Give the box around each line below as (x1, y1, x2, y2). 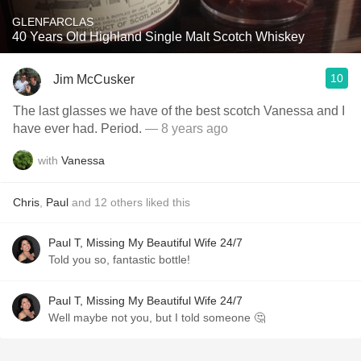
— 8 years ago (142, 122, 228, 135)
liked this (143, 196, 190, 209)
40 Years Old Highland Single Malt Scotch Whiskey (12, 30, 305, 44)
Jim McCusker (53, 72, 135, 86)
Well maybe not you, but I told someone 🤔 (48, 311, 265, 324)
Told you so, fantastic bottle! (48, 253, 190, 266)
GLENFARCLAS (12, 15, 93, 28)
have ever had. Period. (13, 122, 142, 135)
